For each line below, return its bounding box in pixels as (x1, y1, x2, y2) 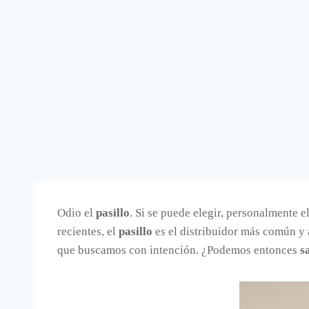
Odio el (57, 206, 96, 219)
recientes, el (57, 224, 119, 238)
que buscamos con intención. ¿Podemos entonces (57, 243, 300, 257)
